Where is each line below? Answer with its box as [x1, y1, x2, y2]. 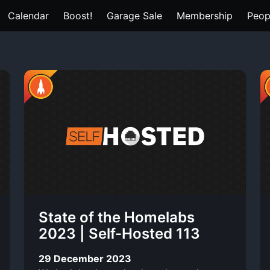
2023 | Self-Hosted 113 [39, 225, 200, 242]
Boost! [63, 10, 92, 22]
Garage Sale [107, 10, 162, 22]
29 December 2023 [39, 252, 131, 265]
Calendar [8, 10, 49, 22]
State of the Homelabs [39, 209, 195, 226]
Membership [177, 10, 233, 22]
